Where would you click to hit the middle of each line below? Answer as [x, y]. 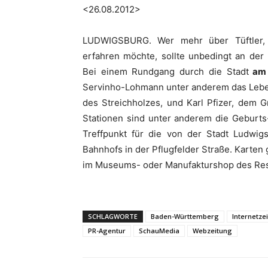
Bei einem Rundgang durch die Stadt [166, 71]
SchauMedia [159, 231]
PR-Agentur [107, 231]
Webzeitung [212, 231]
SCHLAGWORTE [113, 216]
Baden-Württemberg [185, 216]
